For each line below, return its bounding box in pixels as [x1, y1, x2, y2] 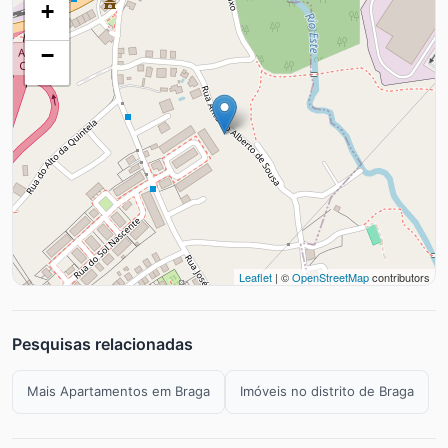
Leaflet [239, 268, 272, 285]
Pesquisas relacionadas [12, 333, 193, 354]
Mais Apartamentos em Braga [27, 383, 210, 400]
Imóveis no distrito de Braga [240, 383, 414, 400]
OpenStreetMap [292, 268, 369, 285]
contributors [369, 268, 430, 285]
